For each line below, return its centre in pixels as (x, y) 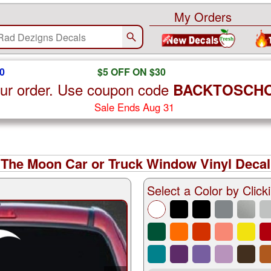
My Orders (203, 17)
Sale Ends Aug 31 (134, 107)
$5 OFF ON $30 (131, 72)
